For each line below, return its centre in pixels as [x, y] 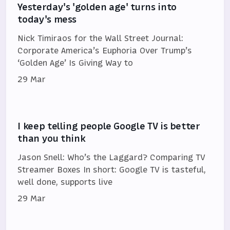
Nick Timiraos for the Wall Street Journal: [101, 38]
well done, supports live [65, 182]
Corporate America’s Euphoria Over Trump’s [105, 51]
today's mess [47, 20]
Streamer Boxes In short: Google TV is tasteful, [112, 170]
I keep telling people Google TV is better [109, 126]
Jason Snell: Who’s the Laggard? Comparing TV [112, 157]
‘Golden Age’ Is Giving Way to [75, 63]
